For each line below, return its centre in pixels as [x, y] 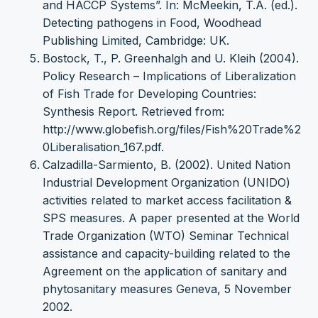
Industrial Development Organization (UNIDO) [166, 183]
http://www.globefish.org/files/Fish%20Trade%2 [172, 130]
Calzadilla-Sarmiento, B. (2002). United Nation [166, 165]
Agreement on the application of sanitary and [165, 272]
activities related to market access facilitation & [167, 201]
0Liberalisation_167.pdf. [103, 147]
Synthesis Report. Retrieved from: [133, 112]
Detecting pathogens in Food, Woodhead [152, 23]
